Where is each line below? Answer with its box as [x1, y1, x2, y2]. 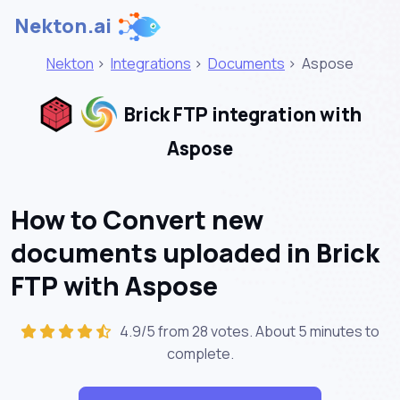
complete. [166, 343, 234, 363]
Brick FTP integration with [121, 102, 362, 128]
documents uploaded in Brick [11, 234, 379, 271]
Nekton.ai [14, 12, 112, 39]
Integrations [111, 54, 191, 73]
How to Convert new [11, 201, 263, 237]
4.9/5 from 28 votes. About [114, 321, 298, 341]
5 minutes [298, 321, 362, 341]
